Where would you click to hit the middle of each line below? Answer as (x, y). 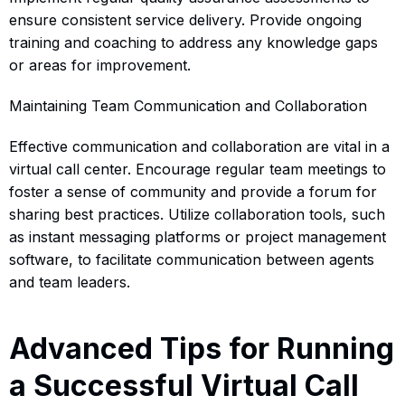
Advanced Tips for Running (202, 348)
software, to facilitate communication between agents (192, 259)
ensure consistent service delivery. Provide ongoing (185, 19)
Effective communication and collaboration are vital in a (199, 146)
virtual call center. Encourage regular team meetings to (198, 169)
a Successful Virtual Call (184, 385)
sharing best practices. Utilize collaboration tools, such (197, 214)
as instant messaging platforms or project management (198, 236)
